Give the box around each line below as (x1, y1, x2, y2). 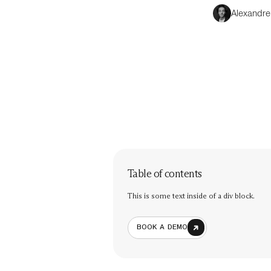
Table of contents (127, 166, 202, 180)
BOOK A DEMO (136, 222, 188, 233)
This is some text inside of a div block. (127, 191, 255, 200)
